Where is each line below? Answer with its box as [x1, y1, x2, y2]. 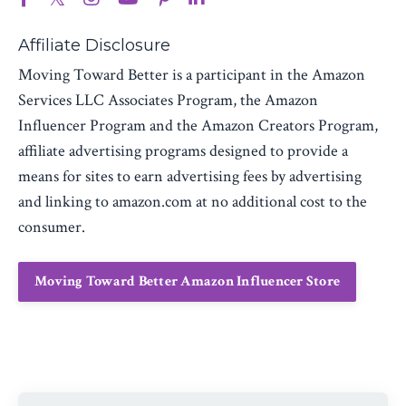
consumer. [18, 216, 85, 237]
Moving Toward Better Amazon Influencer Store [34, 271, 340, 291]
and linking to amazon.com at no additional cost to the [18, 190, 367, 212]
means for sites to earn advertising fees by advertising [18, 165, 362, 187]
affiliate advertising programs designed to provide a [18, 140, 348, 161]
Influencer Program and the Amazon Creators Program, [18, 114, 378, 136]
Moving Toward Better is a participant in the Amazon [18, 63, 365, 85]
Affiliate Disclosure [18, 34, 170, 55]
